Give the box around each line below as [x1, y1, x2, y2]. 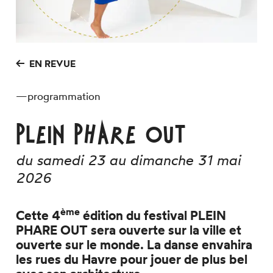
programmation [27, 90, 101, 103]
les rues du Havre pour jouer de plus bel [16, 250, 248, 267]
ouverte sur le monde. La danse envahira [16, 236, 253, 252]
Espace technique [13, 9, 97, 22]
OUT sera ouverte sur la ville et [60, 221, 242, 238]
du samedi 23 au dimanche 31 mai [16, 151, 241, 169]
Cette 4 [16, 207, 61, 223]
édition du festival [80, 207, 188, 223]
